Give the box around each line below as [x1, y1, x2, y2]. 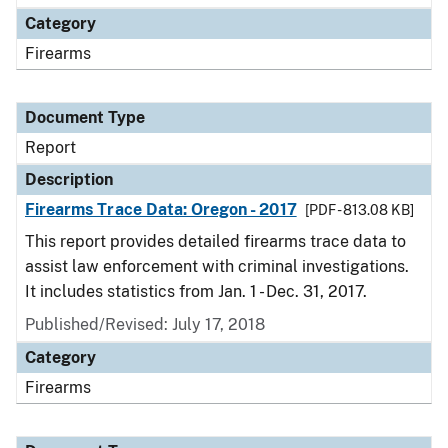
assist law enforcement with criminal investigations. [25, 257, 409, 276]
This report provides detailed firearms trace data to [25, 232, 406, 251]
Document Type [25, 108, 145, 127]
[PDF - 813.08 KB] [304, 202, 414, 218]
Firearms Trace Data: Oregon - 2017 [25, 200, 297, 219]
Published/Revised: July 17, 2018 [25, 315, 265, 334]
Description [25, 170, 113, 189]
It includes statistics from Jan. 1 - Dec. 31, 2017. [25, 282, 367, 301]
